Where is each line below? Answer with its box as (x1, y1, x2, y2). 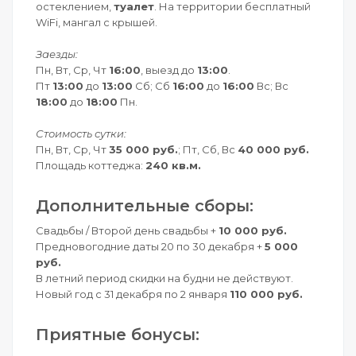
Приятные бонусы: (36, 325, 199, 344)
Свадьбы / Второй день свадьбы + (36, 224, 219, 237)
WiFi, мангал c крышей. (36, 16, 157, 29)
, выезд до (141, 64, 197, 76)
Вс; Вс (254, 79, 288, 92)
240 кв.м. (145, 159, 201, 172)
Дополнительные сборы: (36, 196, 253, 215)
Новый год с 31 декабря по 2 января (36, 288, 230, 300)
